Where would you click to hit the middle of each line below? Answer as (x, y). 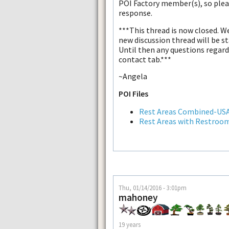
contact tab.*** (145, 59)
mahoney (138, 197)
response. (135, 13)
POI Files (133, 93)
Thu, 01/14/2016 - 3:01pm (153, 187)
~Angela (133, 76)
